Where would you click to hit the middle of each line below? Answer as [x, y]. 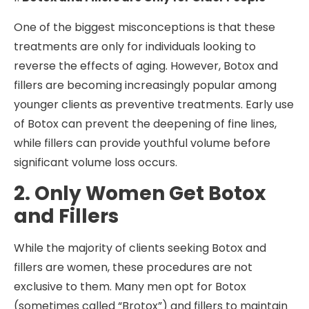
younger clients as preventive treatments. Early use [154, 104]
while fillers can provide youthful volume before [142, 143]
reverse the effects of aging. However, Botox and [146, 66]
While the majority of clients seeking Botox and [140, 248]
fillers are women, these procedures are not [133, 267]
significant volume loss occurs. [96, 162]
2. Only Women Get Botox [140, 193]
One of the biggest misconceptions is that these [144, 27]
